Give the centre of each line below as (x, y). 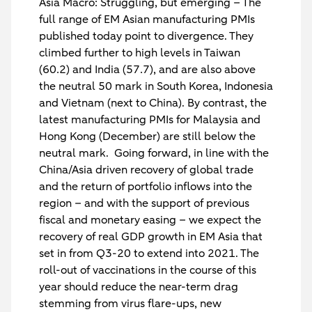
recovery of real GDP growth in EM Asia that (151, 237)
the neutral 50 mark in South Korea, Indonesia (156, 86)
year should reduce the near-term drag (139, 287)
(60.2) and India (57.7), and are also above (147, 70)
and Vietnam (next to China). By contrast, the (153, 103)
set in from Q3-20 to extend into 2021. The (149, 253)
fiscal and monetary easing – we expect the (150, 220)
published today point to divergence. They (146, 36)
